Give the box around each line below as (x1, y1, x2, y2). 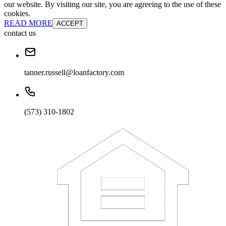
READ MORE (4, 19, 52, 28)
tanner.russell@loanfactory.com (24, 68, 124, 77)
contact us (4, 29, 36, 38)
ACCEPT (56, 20, 83, 28)
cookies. (4, 9, 30, 18)
